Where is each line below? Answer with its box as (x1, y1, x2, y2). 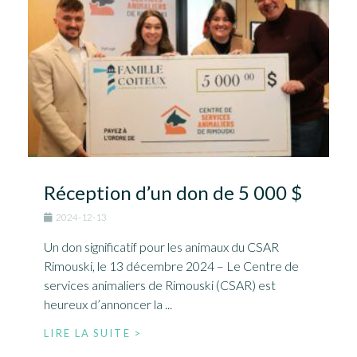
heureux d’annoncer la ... (44, 296, 172, 312)
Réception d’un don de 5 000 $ (44, 181, 302, 205)
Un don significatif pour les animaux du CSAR (44, 239, 279, 255)
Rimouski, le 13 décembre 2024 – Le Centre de (44, 258, 299, 274)
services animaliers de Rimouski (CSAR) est (44, 277, 276, 293)
